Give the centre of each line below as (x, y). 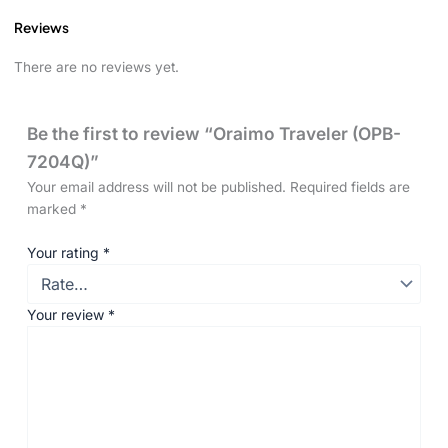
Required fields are (350, 187)
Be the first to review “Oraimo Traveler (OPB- (214, 134)
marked (54, 209)
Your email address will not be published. (157, 187)
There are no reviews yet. (96, 66)
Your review (68, 314)
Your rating (65, 252)
